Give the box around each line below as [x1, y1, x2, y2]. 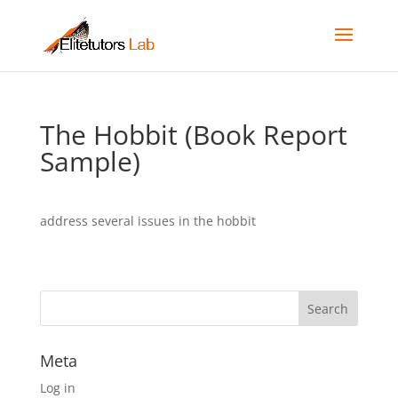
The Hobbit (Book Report [39, 116, 347, 153]
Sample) [39, 143, 140, 179]
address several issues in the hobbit [39, 212, 256, 229]
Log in [39, 379, 76, 396]
